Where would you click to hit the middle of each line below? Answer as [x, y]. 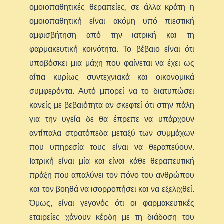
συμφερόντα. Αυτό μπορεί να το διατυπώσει [112, 91]
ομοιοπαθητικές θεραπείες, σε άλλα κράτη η [112, 7]
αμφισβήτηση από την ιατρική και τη [112, 35]
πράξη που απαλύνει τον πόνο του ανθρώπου [112, 175]
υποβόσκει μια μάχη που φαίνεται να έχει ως [112, 63]
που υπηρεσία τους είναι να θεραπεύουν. [112, 147]
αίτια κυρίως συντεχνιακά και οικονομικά [112, 77]
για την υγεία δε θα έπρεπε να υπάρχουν [112, 119]
